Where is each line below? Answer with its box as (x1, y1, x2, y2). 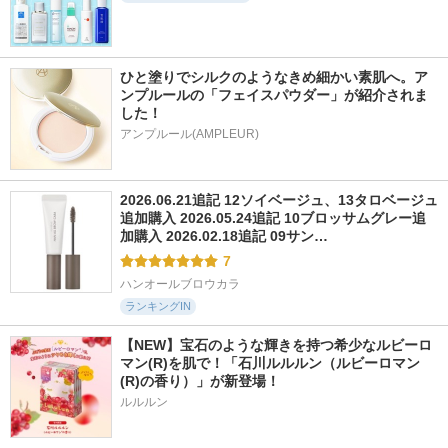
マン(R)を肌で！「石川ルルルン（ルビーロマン (120, 355, 420, 371)
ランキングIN (125, 300, 191, 312)
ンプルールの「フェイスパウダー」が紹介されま (120, 87, 428, 103)
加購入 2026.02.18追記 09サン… (120, 228, 328, 244)
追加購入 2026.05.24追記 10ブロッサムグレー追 (120, 210, 426, 226)
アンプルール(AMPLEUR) (120, 127, 259, 141)
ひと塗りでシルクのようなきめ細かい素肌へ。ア (120, 69, 428, 85)
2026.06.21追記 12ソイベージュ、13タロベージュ (120, 192, 438, 208)
